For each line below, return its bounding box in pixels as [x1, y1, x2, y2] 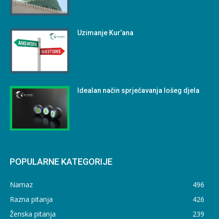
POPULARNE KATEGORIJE [10, 156, 112, 167]
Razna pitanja [10, 195, 53, 204]
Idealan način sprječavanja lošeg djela [77, 86, 200, 94]
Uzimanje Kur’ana [77, 28, 134, 37]
